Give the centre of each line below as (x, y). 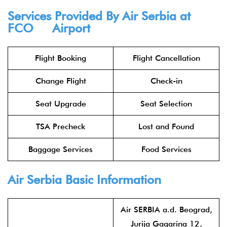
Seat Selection (166, 104)
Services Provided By (65, 16)
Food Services (166, 149)
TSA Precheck (61, 126)
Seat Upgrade (61, 104)
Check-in (166, 81)
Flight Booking (61, 58)
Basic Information (111, 180)
